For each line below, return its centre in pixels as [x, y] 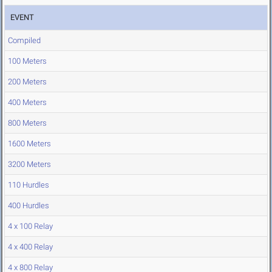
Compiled [24, 41]
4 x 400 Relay [30, 247]
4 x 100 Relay [30, 226]
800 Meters [27, 123]
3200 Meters [29, 165]
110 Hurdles [29, 185]
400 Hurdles [29, 206]
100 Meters [27, 61]
